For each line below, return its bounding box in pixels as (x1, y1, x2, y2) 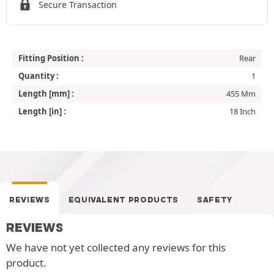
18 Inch (229, 105, 256, 117)
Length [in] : (18, 105, 66, 117)
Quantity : (18, 70, 59, 81)
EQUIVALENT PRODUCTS (68, 194, 179, 204)
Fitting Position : (18, 52, 84, 64)
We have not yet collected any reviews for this (6, 240, 226, 254)
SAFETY (196, 194, 232, 204)
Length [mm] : (18, 87, 74, 99)
